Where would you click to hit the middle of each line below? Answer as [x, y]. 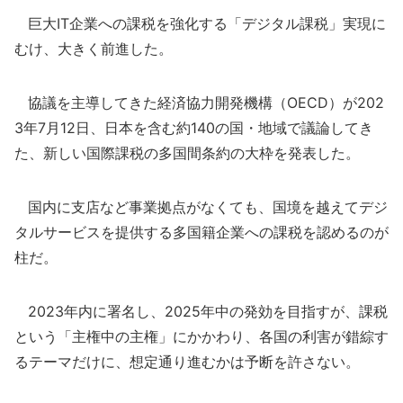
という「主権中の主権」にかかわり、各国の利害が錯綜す [201, 336]
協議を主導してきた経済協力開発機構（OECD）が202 [199, 103]
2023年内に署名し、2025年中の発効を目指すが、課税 [201, 311]
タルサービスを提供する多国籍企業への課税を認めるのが [201, 232]
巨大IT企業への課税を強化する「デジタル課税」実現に [200, 23]
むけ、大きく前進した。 [94, 49]
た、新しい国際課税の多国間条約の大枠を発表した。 [187, 153]
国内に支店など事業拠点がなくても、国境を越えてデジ [201, 207]
